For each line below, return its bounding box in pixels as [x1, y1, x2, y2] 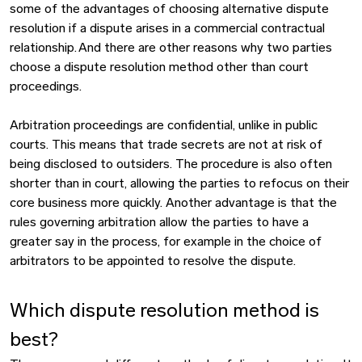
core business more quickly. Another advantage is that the [10, 197, 337, 210]
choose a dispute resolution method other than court [10, 61, 309, 74]
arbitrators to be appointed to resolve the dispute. [10, 255, 297, 268]
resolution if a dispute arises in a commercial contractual [10, 23, 325, 36]
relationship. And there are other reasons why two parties [10, 42, 332, 55]
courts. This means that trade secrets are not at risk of [10, 139, 322, 152]
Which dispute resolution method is [10, 302, 319, 322]
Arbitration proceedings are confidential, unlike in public [10, 120, 318, 133]
